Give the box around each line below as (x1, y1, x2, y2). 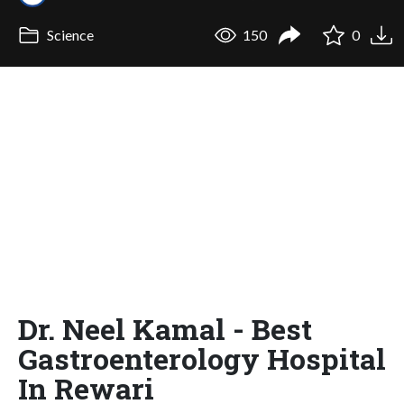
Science (43, 26, 94, 44)
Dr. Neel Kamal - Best (18, 308, 312, 348)
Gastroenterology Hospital (18, 338, 386, 378)
